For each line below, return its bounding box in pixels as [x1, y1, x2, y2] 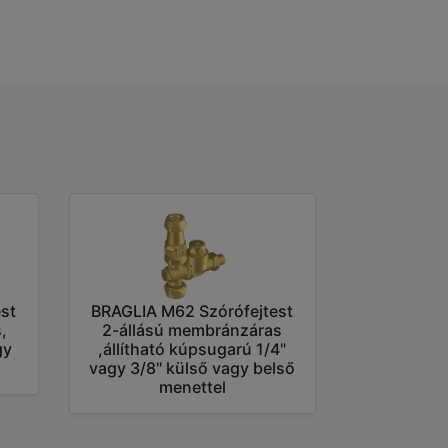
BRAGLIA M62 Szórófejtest [91, 301, 293, 322]
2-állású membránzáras [102, 320, 282, 341]
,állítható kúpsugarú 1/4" [98, 339, 286, 360]
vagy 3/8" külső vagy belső [89, 358, 295, 379]
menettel [158, 377, 226, 398]
